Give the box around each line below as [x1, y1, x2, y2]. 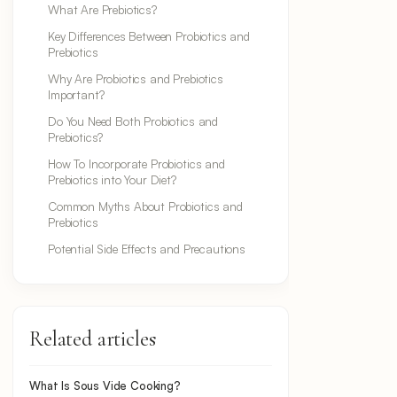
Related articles [29, 326, 156, 352]
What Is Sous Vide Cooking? [29, 378, 181, 393]
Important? [48, 87, 105, 102]
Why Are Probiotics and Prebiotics [48, 71, 223, 86]
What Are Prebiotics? [48, 2, 157, 17]
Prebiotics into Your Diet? [48, 172, 176, 187]
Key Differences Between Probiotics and [48, 28, 250, 43]
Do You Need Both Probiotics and [48, 113, 219, 128]
